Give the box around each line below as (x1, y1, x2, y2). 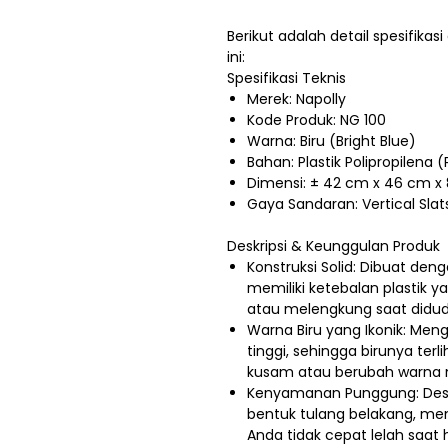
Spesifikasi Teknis (227, 68, 346, 89)
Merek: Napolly (247, 89, 346, 110)
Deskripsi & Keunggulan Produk (227, 236, 440, 257)
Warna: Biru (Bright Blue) (247, 131, 416, 152)
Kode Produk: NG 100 (247, 110, 386, 131)
